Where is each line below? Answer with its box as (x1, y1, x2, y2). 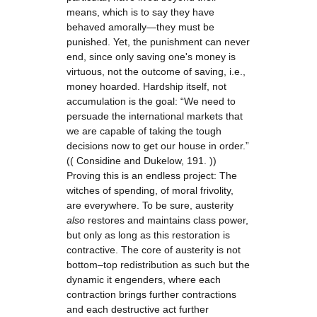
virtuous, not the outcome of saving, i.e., (67, 66, 246, 77)
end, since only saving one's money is (67, 51, 236, 62)
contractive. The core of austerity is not (67, 244, 241, 255)
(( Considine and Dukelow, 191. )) (67, 155, 217, 166)
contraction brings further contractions (67, 289, 236, 300)
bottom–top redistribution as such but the (67, 259, 250, 270)
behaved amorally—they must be (67, 21, 214, 33)
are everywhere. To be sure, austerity (67, 200, 234, 211)
